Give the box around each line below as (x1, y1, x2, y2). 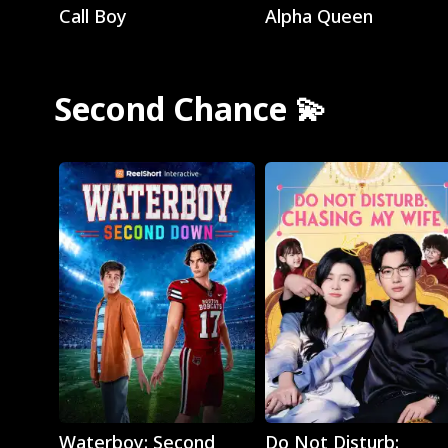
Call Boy (58, 4, 127, 29)
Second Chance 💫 (53, 86, 327, 130)
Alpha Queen (264, 4, 373, 29)
